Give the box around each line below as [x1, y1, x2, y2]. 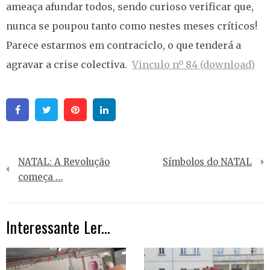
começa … [18, 171, 63, 183]
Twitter [60, 103, 97, 116]
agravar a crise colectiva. [6, 58, 132, 71]
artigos [5, 188, 48, 212]
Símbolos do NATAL [163, 155, 252, 168]
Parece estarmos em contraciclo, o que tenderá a [6, 39, 241, 51]
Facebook [31, 103, 77, 116]
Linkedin [118, 103, 163, 116]
